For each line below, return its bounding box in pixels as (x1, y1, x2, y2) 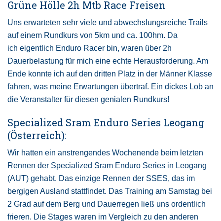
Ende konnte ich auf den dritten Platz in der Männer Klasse (7, 70, 212, 78)
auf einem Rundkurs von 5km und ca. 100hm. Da (7, 31, 178, 40)
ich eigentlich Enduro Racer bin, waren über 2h (7, 44, 172, 53)
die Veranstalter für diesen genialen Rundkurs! (7, 95, 169, 104)
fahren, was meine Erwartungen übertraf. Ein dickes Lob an (7, 82, 214, 91)
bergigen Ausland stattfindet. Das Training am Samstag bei (7, 187, 212, 196)
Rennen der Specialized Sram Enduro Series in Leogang (7, 161, 207, 170)
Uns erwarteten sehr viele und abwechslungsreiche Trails (7, 18, 208, 27)
